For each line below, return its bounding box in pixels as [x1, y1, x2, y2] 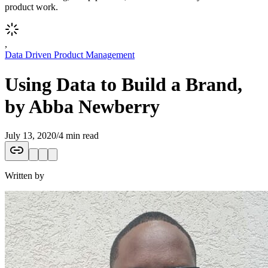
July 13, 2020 [5, 130, 56, 141]
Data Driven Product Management [5, 50, 135, 60]
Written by [5, 170, 44, 181]
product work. [5, 2, 58, 13]
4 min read [59, 130, 99, 141]
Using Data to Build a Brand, [5, 73, 242, 95]
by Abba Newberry [5, 95, 160, 117]
